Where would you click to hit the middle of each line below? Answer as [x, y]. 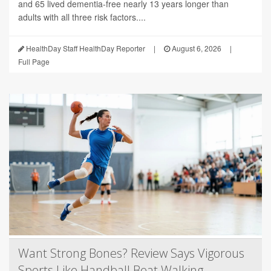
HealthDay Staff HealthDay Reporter [85, 48]
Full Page [34, 62]
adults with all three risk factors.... [82, 17]
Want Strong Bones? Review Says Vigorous [131, 253]
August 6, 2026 [196, 48]
